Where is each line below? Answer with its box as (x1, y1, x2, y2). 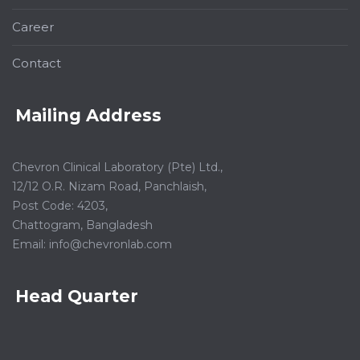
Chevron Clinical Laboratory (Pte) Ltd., (12, 160, 223, 175)
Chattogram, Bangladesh (12, 218, 153, 233)
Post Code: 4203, (12, 198, 108, 214)
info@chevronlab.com (49, 237, 172, 252)
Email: (12, 237, 49, 252)
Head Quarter (15, 286, 139, 307)
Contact (12, 55, 61, 72)
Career (12, 19, 54, 35)
